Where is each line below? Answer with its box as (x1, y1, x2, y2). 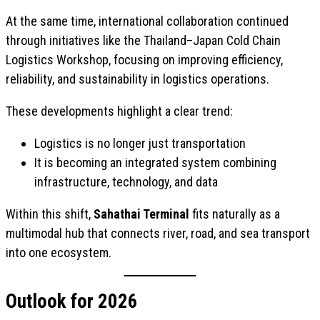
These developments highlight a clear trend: (6, 103, 233, 119)
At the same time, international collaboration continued (6, 13, 289, 29)
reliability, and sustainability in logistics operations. (6, 71, 275, 86)
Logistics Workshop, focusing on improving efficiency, (6, 51, 283, 67)
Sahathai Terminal (94, 206, 189, 221)
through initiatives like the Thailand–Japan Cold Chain (6, 32, 281, 48)
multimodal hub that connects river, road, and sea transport (6, 225, 310, 241)
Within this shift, (6, 206, 94, 221)
